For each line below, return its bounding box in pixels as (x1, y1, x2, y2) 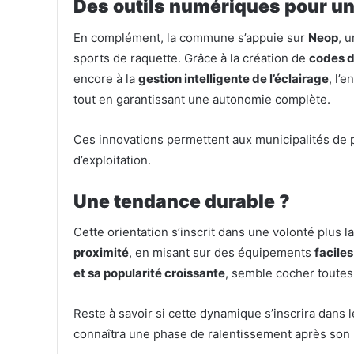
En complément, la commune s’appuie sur (73, 29, 308, 45)
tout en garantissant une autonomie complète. (73, 91, 330, 107)
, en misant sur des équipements (129, 245, 314, 261)
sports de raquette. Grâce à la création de (73, 50, 309, 66)
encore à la (73, 70, 138, 86)
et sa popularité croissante (73, 265, 225, 281)
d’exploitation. (73, 152, 151, 168)
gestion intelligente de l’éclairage (138, 70, 329, 86)
